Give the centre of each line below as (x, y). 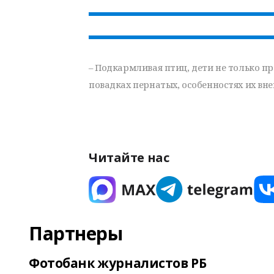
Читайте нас (129, 157)
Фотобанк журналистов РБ (118, 263)
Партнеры (76, 233)
